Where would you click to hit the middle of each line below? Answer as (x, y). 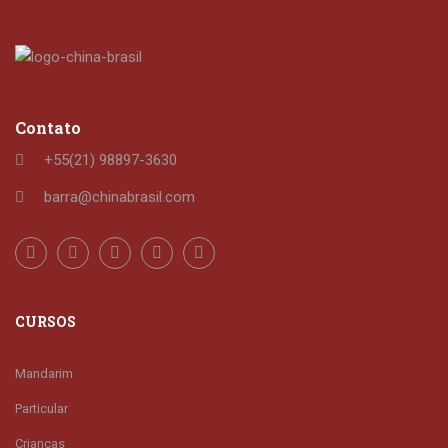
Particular (41, 408)
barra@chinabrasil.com (119, 196)
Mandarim (44, 373)
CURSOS (45, 321)
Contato (48, 127)
